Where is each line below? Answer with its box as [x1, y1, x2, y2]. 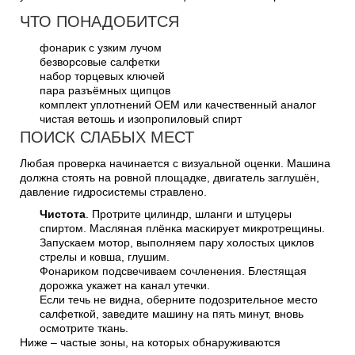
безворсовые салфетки [40, 55, 160, 68]
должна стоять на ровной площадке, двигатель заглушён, [20, 170, 319, 184]
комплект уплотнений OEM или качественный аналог [40, 97, 316, 111]
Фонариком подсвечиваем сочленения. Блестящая [40, 264, 307, 277]
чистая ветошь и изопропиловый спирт [40, 112, 242, 125]
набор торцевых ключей [40, 69, 165, 82]
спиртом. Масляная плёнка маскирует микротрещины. [40, 221, 325, 235]
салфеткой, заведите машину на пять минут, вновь [40, 307, 303, 320]
